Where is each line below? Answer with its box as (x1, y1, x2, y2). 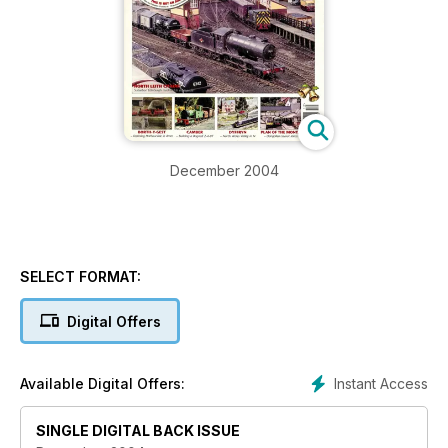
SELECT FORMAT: (20, 268, 141, 286)
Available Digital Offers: (20, 375, 185, 393)
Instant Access (334, 375, 428, 393)
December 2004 (169, 162, 279, 180)
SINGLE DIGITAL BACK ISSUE (36, 422, 240, 440)
